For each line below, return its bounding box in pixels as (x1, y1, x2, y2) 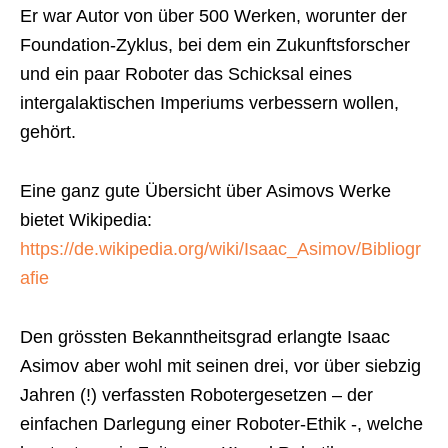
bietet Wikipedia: (20, 210, 152, 231)
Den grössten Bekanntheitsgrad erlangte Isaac (20, 327, 390, 348)
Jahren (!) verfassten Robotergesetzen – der (20, 385, 373, 406)
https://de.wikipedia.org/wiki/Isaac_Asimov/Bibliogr (20, 239, 421, 260)
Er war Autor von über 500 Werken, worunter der (20, 6, 407, 27)
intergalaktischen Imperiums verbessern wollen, (20, 93, 399, 114)
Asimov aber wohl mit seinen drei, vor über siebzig (20, 356, 421, 377)
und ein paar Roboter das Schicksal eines (20, 64, 352, 85)
